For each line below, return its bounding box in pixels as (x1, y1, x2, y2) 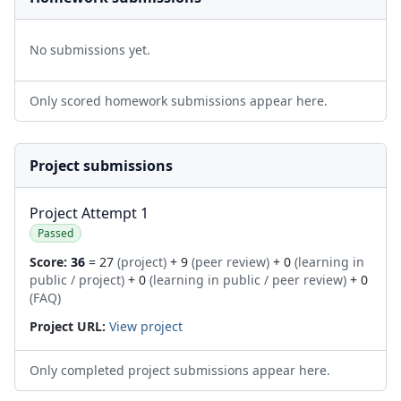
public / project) (30, 271, 124, 288)
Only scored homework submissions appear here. (30, 92, 328, 109)
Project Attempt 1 (30, 203, 149, 223)
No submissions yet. (30, 41, 150, 58)
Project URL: (30, 318, 106, 335)
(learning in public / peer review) (149, 271, 346, 288)
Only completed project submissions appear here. (30, 362, 330, 379)
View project (109, 318, 183, 335)
